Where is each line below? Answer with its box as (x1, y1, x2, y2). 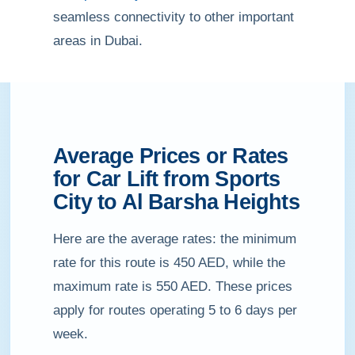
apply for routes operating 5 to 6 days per (53, 303, 297, 318)
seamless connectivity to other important (53, 10, 294, 25)
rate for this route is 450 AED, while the (53, 255, 285, 270)
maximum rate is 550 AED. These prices (53, 279, 292, 294)
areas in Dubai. (53, 33, 143, 48)
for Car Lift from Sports (53, 167, 281, 191)
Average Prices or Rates (53, 144, 288, 168)
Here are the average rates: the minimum (53, 231, 296, 246)
